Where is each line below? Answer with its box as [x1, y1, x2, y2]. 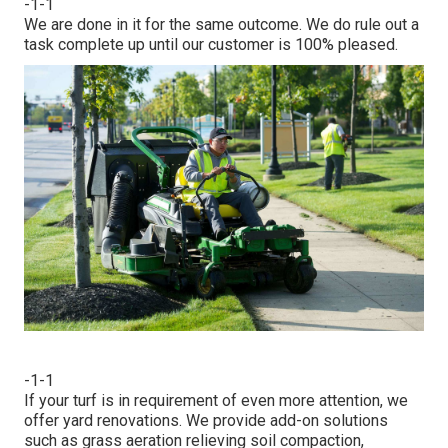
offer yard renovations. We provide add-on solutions [24, 411, 388, 431]
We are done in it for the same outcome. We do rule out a [24, 15, 419, 35]
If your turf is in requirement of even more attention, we [24, 391, 408, 411]
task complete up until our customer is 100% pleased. [24, 35, 398, 55]
